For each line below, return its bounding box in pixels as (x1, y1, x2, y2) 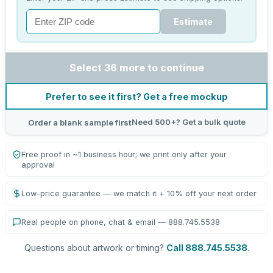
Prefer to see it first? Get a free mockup (45, 91, 228, 102)
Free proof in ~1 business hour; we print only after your (21, 150, 227, 159)
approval (21, 160, 55, 169)
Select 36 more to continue (69, 62, 204, 74)
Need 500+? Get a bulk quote (131, 117, 246, 127)
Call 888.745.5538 (166, 243, 247, 253)
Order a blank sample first (27, 117, 132, 127)
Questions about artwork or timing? (24, 243, 164, 253)
